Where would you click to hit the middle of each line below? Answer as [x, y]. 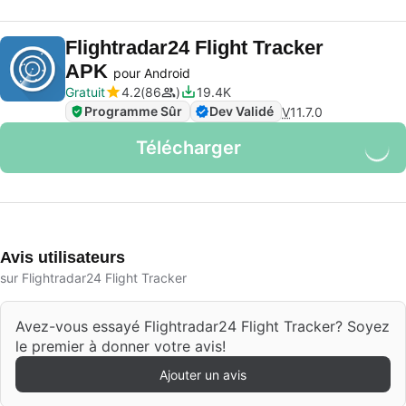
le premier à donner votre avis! [121, 346]
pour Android [152, 73]
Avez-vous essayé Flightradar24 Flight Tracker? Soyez [203, 326]
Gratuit [85, 92]
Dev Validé [242, 111]
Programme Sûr [133, 111]
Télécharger [188, 148]
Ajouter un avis [203, 374]
